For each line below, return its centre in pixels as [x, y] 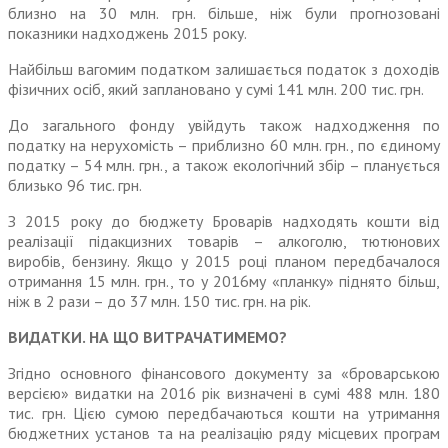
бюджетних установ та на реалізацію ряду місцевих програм [224, 433]
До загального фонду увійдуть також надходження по [224, 125]
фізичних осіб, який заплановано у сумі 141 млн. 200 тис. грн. [216, 89]
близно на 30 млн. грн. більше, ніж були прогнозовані [224, 13]
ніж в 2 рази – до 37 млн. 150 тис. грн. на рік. [159, 301]
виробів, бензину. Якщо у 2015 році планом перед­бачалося [224, 261]
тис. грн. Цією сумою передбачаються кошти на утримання [224, 413]
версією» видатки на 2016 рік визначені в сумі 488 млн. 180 [224, 393]
